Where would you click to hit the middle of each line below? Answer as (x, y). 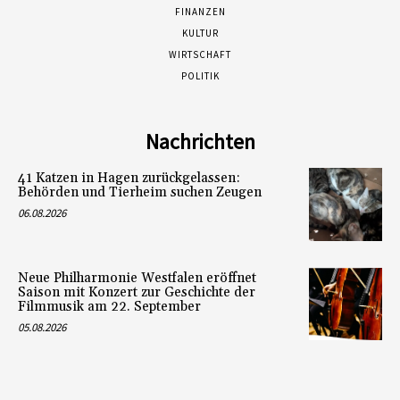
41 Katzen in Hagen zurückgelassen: (129, 178)
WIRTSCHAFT (200, 54)
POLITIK (200, 75)
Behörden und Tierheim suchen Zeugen (140, 192)
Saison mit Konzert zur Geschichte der (137, 292)
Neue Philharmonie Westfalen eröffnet (137, 278)
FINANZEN (200, 11)
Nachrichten (200, 141)
